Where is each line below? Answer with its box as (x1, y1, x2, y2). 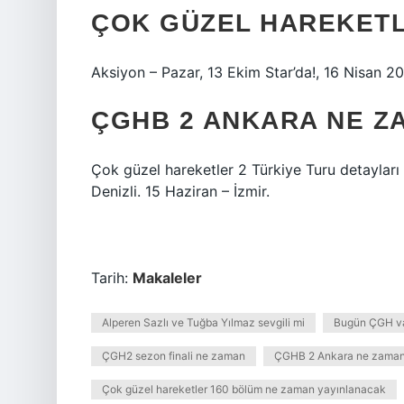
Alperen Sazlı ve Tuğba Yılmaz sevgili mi (102, 316, 305, 329)
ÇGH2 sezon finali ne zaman (102, 349, 245, 363)
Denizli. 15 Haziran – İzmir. (91, 182, 270, 200)
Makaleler (133, 269, 202, 287)
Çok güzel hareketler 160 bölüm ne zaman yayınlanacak (102, 382, 386, 396)
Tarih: (91, 269, 133, 287)
